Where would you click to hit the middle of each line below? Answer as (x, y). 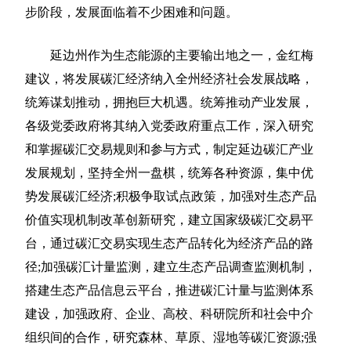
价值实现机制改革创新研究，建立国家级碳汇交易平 (170, 220)
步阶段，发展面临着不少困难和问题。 (132, 13)
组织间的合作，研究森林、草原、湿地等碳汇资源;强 (171, 338)
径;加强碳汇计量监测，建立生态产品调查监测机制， (171, 267)
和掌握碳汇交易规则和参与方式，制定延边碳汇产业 (170, 150)
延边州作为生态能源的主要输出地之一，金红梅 (170, 56)
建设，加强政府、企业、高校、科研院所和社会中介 (170, 314)
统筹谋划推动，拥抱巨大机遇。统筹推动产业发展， (170, 103)
